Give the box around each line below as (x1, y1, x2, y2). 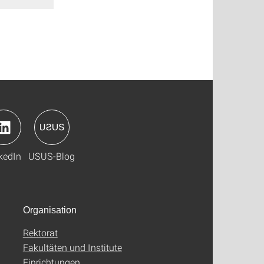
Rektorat (22, 226, 58, 239)
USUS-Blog (28, 150, 75, 163)
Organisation (22, 205, 77, 216)
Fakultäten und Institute (22, 241, 122, 254)
